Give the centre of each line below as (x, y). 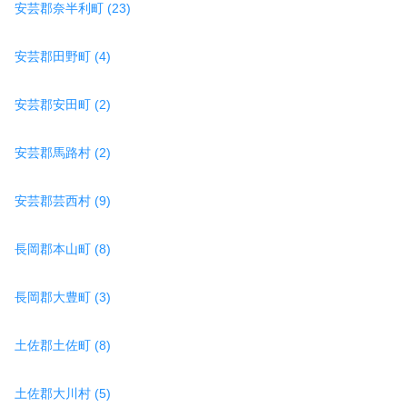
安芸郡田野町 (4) (63, 56)
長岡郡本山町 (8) (63, 248)
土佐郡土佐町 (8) (63, 345)
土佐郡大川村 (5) (63, 393)
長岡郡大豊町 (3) (63, 297)
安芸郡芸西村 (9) (63, 200)
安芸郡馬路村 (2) (63, 152)
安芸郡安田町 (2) (63, 104)
